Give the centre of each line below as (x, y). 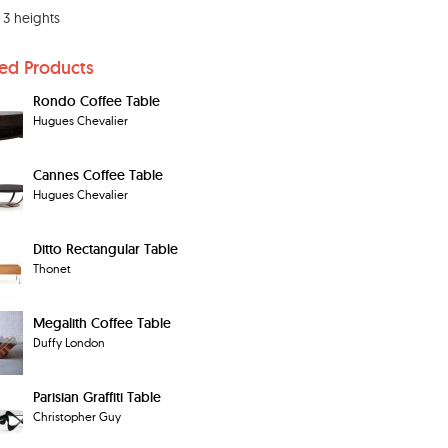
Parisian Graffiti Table (97, 397)
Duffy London (69, 343)
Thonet (52, 269)
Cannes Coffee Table (98, 175)
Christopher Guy (77, 417)
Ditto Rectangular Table (105, 249)
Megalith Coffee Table (102, 323)
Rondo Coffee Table (96, 101)
